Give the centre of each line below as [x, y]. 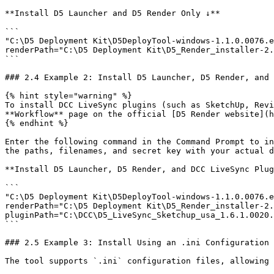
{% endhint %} [37, 123]
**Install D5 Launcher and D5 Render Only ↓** [113, 13]
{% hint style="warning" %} [68, 96]
